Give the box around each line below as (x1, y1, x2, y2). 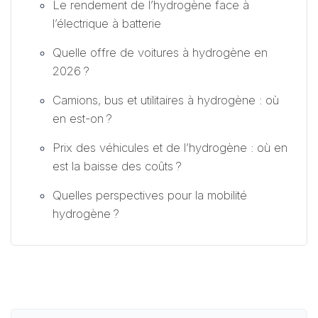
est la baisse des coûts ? (53, 159, 182, 174)
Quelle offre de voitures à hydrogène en (53, 45, 268, 60)
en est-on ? (53, 111, 112, 126)
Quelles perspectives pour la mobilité (53, 188, 247, 203)
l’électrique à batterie (53, 16, 161, 31)
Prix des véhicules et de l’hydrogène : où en (53, 141, 287, 155)
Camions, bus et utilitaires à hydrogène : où (53, 93, 279, 108)
